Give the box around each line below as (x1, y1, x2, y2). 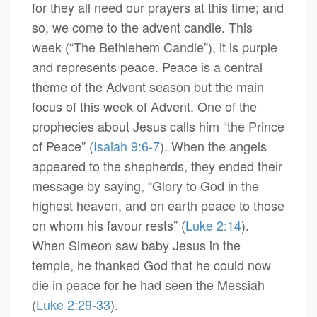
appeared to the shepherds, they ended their (32, 156, 282, 175)
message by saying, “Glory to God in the (32, 176, 259, 195)
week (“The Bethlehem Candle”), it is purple (32, 38, 277, 56)
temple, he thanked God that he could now (32, 255, 271, 274)
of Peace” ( (32, 137, 93, 155)
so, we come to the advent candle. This (32, 18, 253, 36)
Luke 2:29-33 (36, 295, 110, 313)
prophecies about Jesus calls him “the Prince (32, 117, 284, 135)
